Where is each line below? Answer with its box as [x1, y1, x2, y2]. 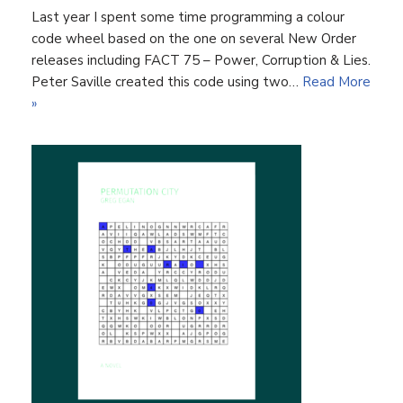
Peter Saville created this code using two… [31, 72, 302, 91]
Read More [302, 72, 371, 91]
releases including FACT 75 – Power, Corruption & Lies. [31, 50, 371, 69]
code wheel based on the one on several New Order [31, 29, 356, 48]
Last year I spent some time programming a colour [31, 7, 345, 26]
